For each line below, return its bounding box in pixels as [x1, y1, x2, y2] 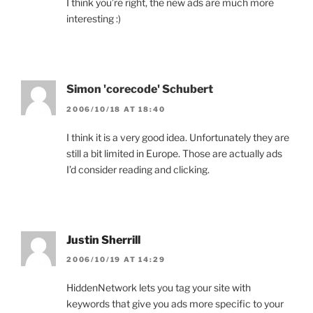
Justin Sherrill [66, 233, 140, 247]
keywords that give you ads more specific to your [66, 298, 284, 310]
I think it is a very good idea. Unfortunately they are [66, 131, 289, 143]
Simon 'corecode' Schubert [66, 82, 213, 96]
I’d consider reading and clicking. [66, 163, 210, 175]
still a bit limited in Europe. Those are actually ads [66, 147, 282, 159]
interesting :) [66, 13, 121, 25]
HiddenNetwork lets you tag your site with [66, 282, 251, 294]
